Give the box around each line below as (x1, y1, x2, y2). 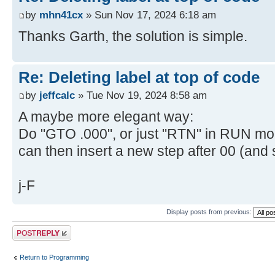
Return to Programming (20, 253, 89, 261)
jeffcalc (39, 89, 75, 102)
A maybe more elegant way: (18, 109, 193, 125)
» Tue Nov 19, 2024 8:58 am (75, 89, 207, 102)
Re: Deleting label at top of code (18, 68, 260, 87)
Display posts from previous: (166, 208, 254, 216)
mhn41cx (39, 8, 83, 21)
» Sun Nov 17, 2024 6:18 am (83, 8, 216, 21)
